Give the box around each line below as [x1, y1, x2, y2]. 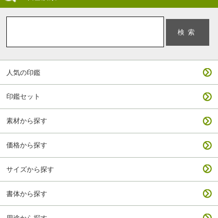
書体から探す [6, 189, 48, 198]
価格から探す [6, 141, 48, 149]
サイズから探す [6, 165, 54, 174]
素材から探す [6, 117, 48, 125]
